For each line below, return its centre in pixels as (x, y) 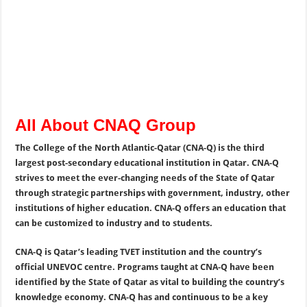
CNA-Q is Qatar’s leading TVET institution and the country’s (139, 252)
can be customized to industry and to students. (114, 223)
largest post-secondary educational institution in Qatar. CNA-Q (147, 163)
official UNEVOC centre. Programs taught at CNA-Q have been (145, 267)
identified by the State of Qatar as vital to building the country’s (150, 282)
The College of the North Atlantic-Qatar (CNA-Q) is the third (140, 148)
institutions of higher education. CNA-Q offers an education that (151, 208)
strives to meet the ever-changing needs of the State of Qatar (145, 178)
